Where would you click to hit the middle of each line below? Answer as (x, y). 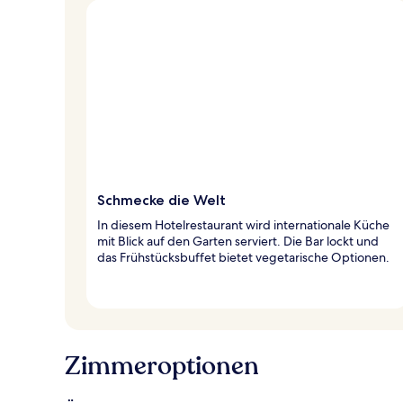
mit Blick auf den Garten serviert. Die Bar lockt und (238, 241)
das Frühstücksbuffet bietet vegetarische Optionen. (243, 257)
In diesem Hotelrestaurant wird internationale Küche (243, 224)
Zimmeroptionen (162, 366)
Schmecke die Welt (161, 200)
